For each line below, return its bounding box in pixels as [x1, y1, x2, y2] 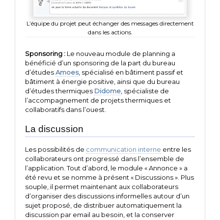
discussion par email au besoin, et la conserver [25, 210, 174, 219]
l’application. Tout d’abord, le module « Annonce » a [25, 164, 188, 172]
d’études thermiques [25, 87, 94, 95]
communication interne [86, 145, 161, 153]
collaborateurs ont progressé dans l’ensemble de [25, 154, 184, 163]
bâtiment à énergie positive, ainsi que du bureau [25, 78, 180, 86]
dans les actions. [87, 28, 133, 36]
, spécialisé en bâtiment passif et [79, 68, 183, 77]
